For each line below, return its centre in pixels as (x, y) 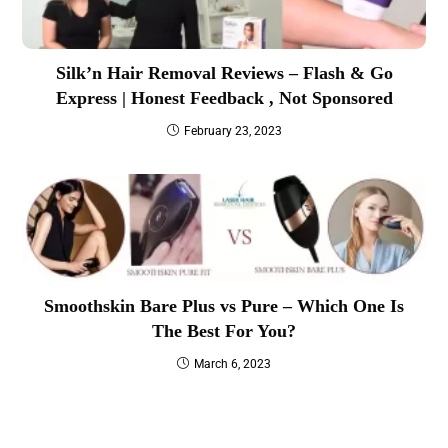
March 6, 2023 (232, 363)
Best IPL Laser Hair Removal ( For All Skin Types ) (180, 422)
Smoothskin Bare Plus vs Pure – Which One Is (224, 305)
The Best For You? (224, 330)
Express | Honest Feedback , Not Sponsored (224, 98)
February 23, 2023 (232, 131)
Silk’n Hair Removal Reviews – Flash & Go (224, 73)
